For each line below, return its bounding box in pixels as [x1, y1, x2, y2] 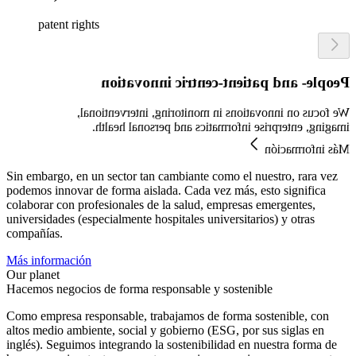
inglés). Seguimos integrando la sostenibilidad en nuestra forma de [6, 338, 337, 352]
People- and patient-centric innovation [101, 73, 350, 91]
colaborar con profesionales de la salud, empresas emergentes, [6, 198, 315, 212]
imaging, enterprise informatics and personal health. [92, 120, 350, 134]
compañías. [6, 226, 63, 241]
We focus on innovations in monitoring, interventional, [77, 106, 350, 120]
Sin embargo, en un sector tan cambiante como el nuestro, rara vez [6, 169, 338, 184]
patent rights [38, 17, 99, 32]
